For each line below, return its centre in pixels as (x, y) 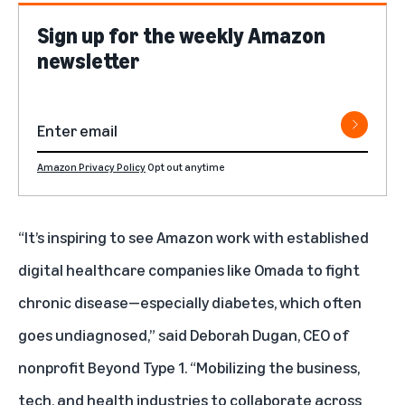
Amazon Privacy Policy (91, 166)
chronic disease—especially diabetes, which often (190, 301)
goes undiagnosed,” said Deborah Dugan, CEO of (184, 334)
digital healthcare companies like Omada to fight (189, 269)
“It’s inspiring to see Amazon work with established (193, 236)
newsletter (89, 60)
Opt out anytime (186, 166)
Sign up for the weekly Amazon (181, 35)
